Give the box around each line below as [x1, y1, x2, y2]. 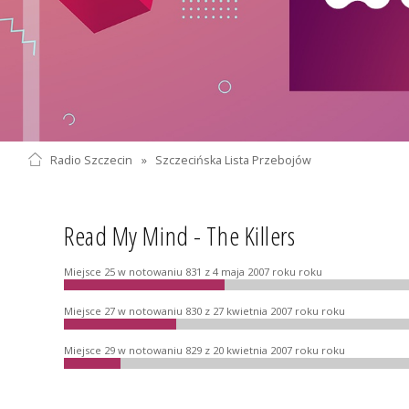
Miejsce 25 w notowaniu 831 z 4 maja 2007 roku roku [64, 264, 322, 278]
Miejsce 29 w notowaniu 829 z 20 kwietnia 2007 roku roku [64, 342, 345, 357]
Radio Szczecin [49, 152, 132, 168]
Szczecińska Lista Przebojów [155, 152, 312, 168]
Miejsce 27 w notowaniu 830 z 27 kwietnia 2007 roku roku [64, 303, 345, 318]
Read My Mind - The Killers [64, 217, 296, 253]
